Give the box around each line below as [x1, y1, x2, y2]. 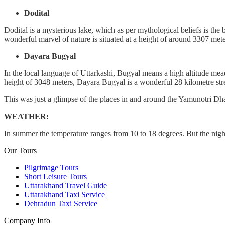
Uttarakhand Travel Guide [24, 181, 107, 190]
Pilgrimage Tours [24, 163, 78, 172]
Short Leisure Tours [24, 172, 87, 181]
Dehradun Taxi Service [24, 199, 97, 208]
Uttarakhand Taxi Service [24, 190, 105, 199]
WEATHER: [4, 112, 49, 121]
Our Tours [4, 146, 37, 155]
